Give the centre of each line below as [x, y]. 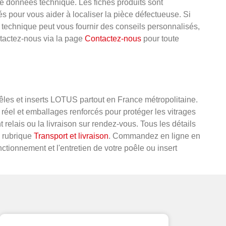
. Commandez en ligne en [154, 136]
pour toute [160, 39]
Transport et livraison [71, 136]
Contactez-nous [113, 39]
